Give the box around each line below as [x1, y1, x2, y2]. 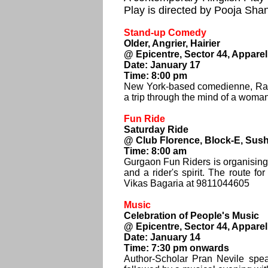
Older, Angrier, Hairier [124, 38, 220, 48]
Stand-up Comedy [124, 28, 206, 38]
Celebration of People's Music [124, 211, 259, 221]
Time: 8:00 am [124, 146, 187, 156]
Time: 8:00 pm [124, 71, 187, 81]
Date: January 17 [124, 60, 200, 70]
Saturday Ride [124, 124, 188, 135]
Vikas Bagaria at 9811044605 [124, 178, 249, 188]
